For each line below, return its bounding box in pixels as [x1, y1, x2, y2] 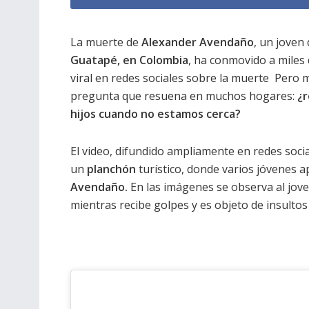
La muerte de [70, 34, 141, 50]
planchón [87, 161, 136, 177]
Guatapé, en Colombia [70, 52, 188, 68]
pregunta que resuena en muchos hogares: [70, 88, 297, 103]
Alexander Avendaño [141, 34, 254, 50]
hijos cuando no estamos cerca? [70, 106, 241, 121]
